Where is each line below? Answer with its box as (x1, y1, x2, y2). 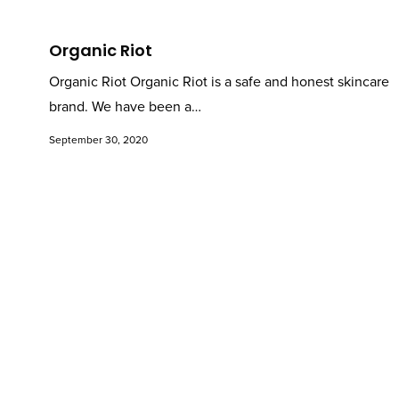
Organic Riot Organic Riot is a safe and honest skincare (49, 73, 389, 92)
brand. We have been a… (49, 98, 201, 117)
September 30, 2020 (49, 134, 148, 147)
